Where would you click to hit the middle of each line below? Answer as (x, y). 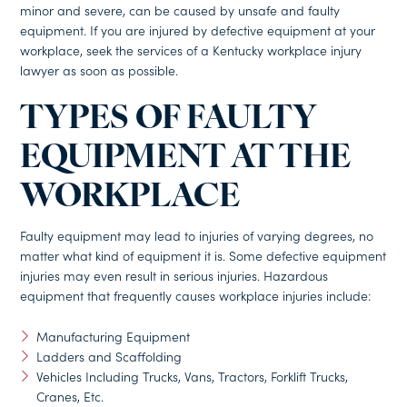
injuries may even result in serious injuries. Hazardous (174, 276)
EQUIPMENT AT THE (186, 159)
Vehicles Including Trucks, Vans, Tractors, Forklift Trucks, (192, 377)
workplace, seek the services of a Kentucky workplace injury (191, 50)
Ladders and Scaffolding (109, 357)
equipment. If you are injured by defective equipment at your (198, 30)
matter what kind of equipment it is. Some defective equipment (203, 256)
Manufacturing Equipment (113, 337)
